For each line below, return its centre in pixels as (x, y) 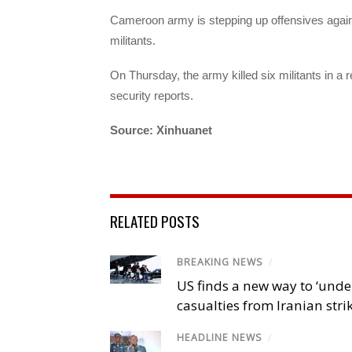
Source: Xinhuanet (161, 130)
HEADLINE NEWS (220, 338)
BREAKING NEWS (220, 262)
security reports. (152, 95)
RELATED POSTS (155, 221)
